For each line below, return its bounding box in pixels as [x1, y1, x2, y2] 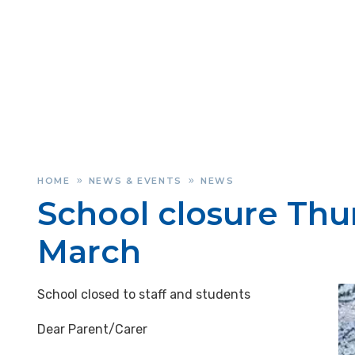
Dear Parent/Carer [37, 322, 147, 337]
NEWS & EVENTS [88, 175, 183, 186]
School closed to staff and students [37, 287, 250, 302]
